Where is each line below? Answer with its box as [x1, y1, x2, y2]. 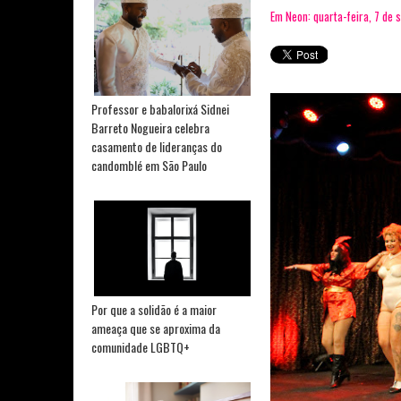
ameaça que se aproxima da [91, 319, 220, 338]
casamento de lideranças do [91, 136, 222, 156]
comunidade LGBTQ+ [91, 337, 190, 357]
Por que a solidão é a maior [91, 300, 217, 320]
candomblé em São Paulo [91, 155, 207, 175]
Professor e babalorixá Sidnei [91, 98, 229, 118]
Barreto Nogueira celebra [91, 117, 209, 137]
